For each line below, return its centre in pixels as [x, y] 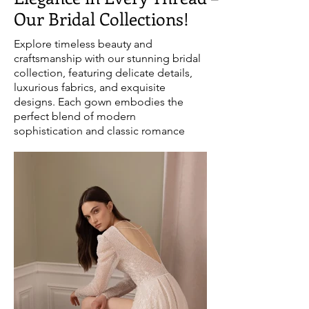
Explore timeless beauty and [83, 44]
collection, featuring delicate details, [103, 73]
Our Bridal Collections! [101, 19]
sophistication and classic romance [99, 131]
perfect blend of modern [75, 116]
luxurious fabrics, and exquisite [90, 87]
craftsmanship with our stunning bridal [107, 58]
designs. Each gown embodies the [99, 102]
